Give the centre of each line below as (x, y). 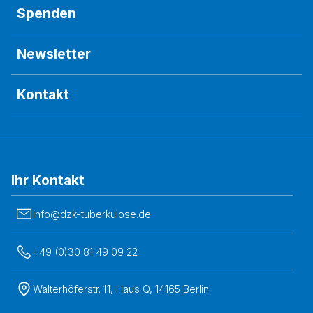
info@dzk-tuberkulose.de (92, 214)
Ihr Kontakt (48, 181)
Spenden (46, 14)
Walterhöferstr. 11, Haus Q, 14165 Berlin (121, 289)
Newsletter (54, 54)
